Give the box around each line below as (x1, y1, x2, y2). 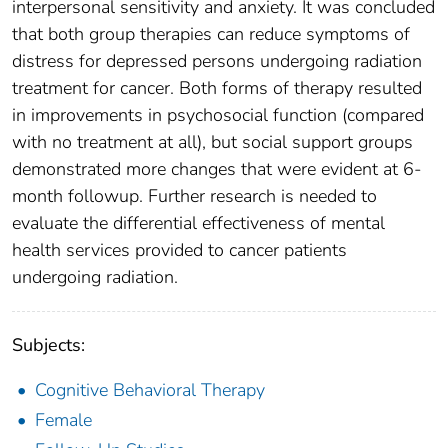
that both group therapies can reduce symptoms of (12, 22, 410, 47)
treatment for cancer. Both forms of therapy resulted (12, 76, 422, 101)
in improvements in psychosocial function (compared (12, 103, 424, 128)
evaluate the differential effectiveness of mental (12, 211, 385, 236)
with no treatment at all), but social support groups (12, 130, 413, 155)
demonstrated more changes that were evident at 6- (12, 157, 422, 182)
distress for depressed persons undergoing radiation (12, 49, 422, 74)
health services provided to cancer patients (12, 238, 347, 263)
